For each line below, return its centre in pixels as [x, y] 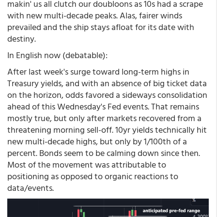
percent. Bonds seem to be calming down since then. [104, 153]
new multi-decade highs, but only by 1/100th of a [97, 141]
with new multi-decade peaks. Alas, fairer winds [95, 15]
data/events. [31, 188]
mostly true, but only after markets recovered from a [104, 118]
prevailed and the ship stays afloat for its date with [101, 27]
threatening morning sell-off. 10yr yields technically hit [107, 130]
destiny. [22, 39]
